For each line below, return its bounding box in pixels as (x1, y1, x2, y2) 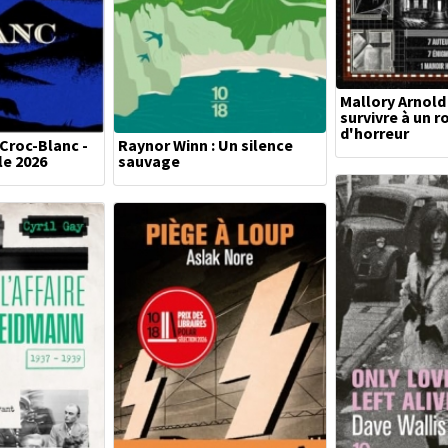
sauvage (118, 151, 180, 171)
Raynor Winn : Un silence (118, 135, 293, 155)
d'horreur (340, 123, 409, 143)
